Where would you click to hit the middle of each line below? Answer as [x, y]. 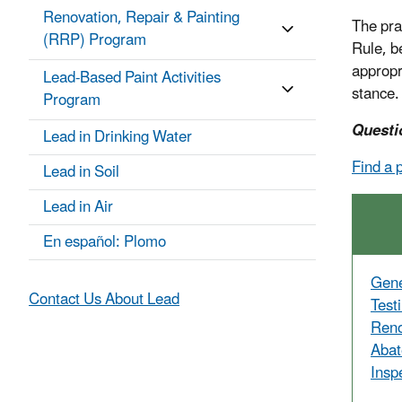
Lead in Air [78, 208]
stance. [376, 95]
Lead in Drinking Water [118, 138]
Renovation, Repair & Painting [141, 18]
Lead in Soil [81, 173]
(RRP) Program [95, 41]
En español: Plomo [105, 243]
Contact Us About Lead [104, 300]
